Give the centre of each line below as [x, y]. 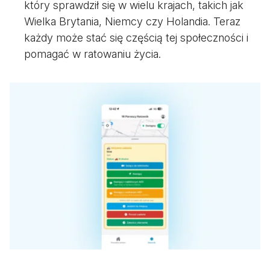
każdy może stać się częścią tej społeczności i [136, 38]
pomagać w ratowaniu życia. [93, 54]
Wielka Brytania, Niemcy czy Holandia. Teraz [132, 21]
